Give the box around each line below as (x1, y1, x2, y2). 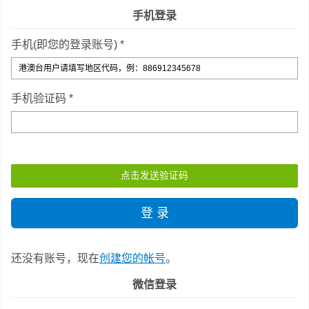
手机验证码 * (11, 92, 73, 104)
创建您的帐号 (99, 252, 166, 264)
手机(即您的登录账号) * (11, 39, 124, 50)
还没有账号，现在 (11, 252, 99, 264)
